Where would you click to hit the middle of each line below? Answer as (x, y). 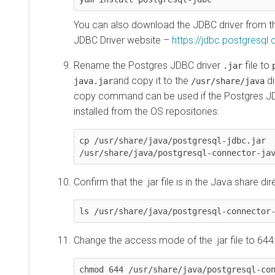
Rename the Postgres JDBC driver (148, 66)
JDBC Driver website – (123, 41)
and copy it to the (152, 81)
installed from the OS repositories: (146, 112)
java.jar (93, 81)
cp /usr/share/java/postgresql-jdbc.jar (172, 141)
